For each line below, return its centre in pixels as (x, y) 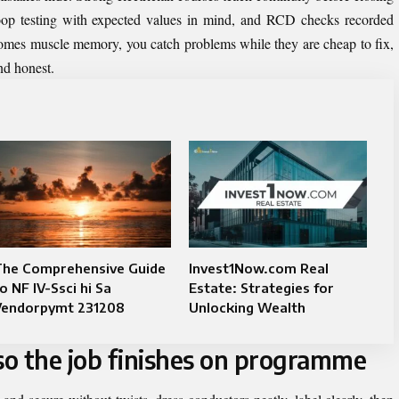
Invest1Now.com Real (258, 268)
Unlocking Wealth (247, 307)
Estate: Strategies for (261, 287)
